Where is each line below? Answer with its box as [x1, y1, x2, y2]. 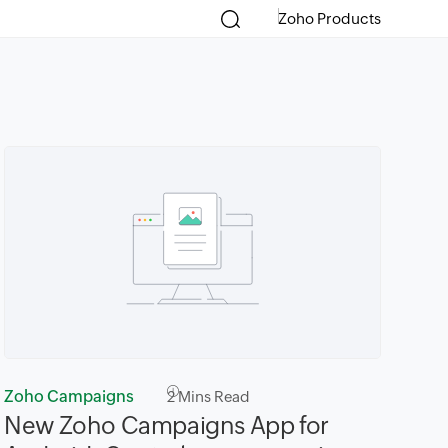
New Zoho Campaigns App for [4, 411, 329, 439]
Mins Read [175, 387, 251, 405]
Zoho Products [277, 10, 381, 27]
